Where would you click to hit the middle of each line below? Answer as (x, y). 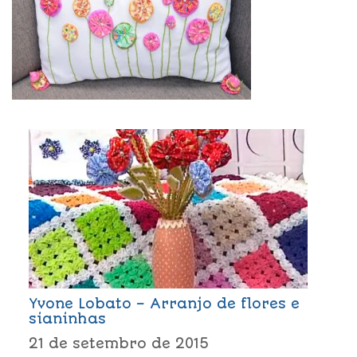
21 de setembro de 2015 (119, 344)
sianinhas (67, 318)
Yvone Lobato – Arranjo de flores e (164, 303)
